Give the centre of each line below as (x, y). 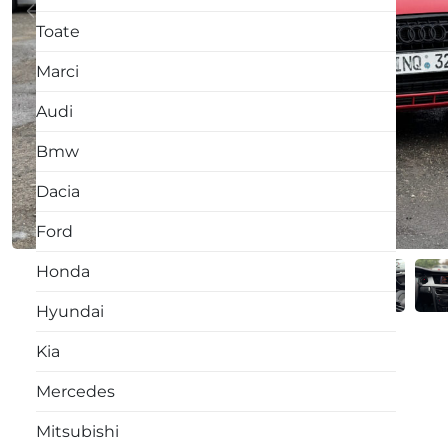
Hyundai (70, 311)
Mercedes (75, 391)
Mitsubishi (77, 431)
